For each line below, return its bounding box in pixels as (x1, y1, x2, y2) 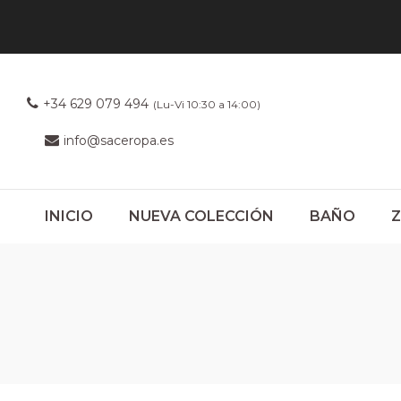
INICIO (45, 208, 93, 225)
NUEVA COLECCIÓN (129, 208, 274, 225)
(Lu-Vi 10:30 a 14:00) (153, 97, 260, 111)
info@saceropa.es (64, 132, 174, 149)
